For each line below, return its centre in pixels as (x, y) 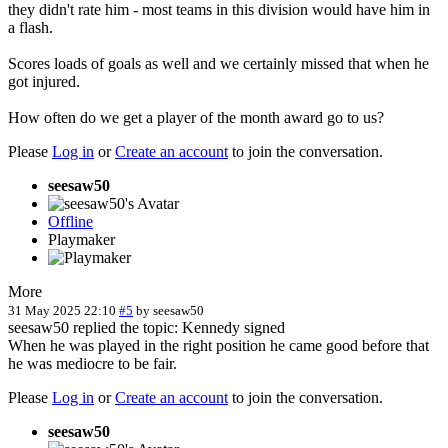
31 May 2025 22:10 (62, 310)
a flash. (30, 27)
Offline (70, 221)
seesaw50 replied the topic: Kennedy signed (146, 327)
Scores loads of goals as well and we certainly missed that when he (218, 63)
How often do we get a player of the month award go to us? (196, 117)
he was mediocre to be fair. (92, 363)
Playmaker (81, 239)
